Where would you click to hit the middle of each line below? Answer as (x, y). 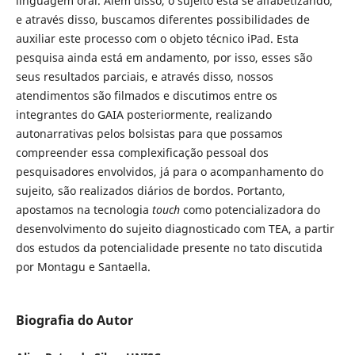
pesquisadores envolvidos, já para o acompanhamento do (169, 171)
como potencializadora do (250, 209)
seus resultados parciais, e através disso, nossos (144, 76)
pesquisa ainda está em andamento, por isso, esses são (164, 57)
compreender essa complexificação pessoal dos (142, 152)
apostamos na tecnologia (84, 209)
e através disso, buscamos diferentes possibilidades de (162, 19)
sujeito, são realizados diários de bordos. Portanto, (150, 190)
